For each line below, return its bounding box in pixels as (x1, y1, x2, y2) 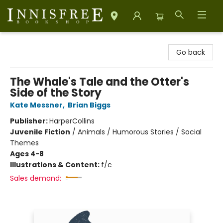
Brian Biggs (68, 100, 111, 110)
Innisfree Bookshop (7, 36, 73, 46)
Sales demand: (10, 173, 61, 183)
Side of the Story (10, 85, 102, 101)
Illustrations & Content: (10, 160, 101, 170)
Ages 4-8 (10, 149, 44, 159)
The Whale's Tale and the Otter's (10, 74, 189, 90)
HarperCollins (49, 116, 95, 126)
